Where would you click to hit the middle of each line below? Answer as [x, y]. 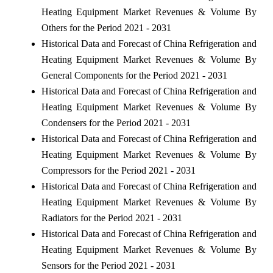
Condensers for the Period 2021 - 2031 [116, 122]
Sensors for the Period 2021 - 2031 [108, 265]
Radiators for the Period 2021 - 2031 [112, 218]
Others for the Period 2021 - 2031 [106, 27]
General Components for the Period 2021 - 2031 [134, 75]
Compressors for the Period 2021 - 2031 [118, 170]
